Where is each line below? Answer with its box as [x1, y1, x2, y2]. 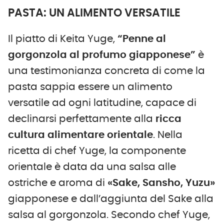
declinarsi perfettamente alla [8, 113, 155, 124]
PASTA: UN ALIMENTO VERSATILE [8, 7, 180, 18]
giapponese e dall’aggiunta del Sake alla [8, 193, 213, 204]
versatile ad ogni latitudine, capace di [8, 97, 196, 108]
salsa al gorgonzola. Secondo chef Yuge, [8, 209, 210, 220]
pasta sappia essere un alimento [8, 81, 172, 92]
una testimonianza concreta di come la [8, 65, 205, 76]
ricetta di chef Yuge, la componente [8, 145, 186, 156]
